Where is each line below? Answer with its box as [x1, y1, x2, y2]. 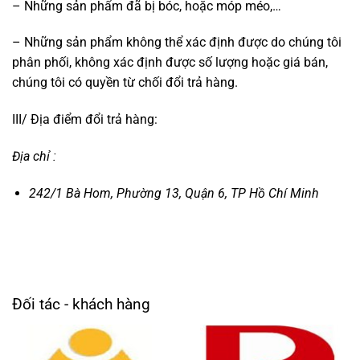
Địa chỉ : [12, 148, 56, 164]
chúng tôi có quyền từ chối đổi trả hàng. [12, 75, 238, 91]
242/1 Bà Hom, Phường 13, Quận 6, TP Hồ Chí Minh [28, 185, 319, 201]
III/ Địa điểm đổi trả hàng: [12, 112, 157, 128]
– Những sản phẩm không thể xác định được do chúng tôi [12, 35, 342, 51]
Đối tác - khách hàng [12, 294, 150, 313]
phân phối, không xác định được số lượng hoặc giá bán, [12, 55, 328, 71]
